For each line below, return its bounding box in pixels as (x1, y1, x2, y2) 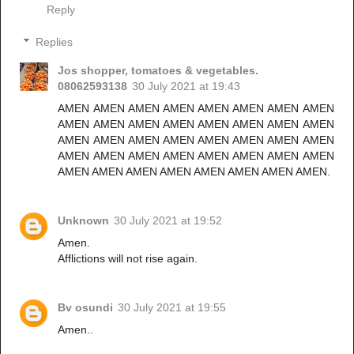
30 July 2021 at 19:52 (114, 214, 223, 228)
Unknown (58, 214, 110, 228)
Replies (36, 36, 73, 49)
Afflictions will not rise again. (58, 252, 198, 265)
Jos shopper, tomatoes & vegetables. (58, 64, 259, 77)
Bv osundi (58, 301, 114, 314)
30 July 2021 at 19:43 (132, 80, 241, 93)
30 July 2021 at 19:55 (118, 301, 227, 314)
